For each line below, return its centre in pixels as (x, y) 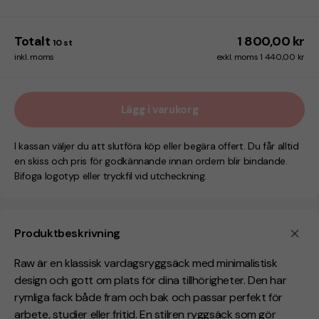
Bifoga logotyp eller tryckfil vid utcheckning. (110, 176)
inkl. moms (34, 57)
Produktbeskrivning (67, 234)
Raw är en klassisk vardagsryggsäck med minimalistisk (146, 263)
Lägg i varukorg (159, 109)
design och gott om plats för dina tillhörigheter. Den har (151, 281)
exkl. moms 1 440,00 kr (260, 57)
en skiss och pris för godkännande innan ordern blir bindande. (151, 161)
